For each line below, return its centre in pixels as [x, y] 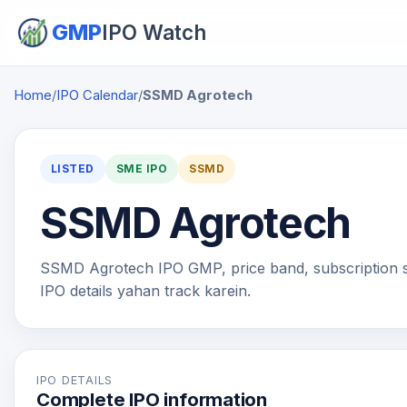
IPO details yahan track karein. [145, 291]
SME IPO [142, 169]
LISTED [73, 169]
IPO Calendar [97, 95]
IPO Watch [154, 32]
